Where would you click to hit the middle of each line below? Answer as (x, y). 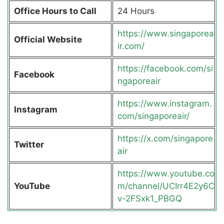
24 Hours (136, 11)
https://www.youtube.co (166, 174)
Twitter (29, 145)
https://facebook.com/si (165, 69)
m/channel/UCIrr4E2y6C (166, 186)
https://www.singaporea (165, 34)
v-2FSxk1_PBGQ (149, 199)
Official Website (49, 40)
